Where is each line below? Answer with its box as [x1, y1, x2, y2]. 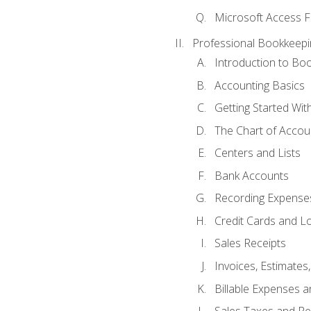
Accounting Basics [214, 77, 305, 93]
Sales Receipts [214, 235, 286, 251]
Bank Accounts [214, 167, 289, 183]
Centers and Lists [214, 145, 301, 161]
